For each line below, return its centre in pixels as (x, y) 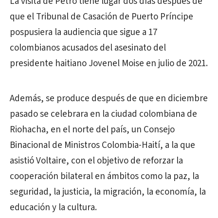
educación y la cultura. (53, 207)
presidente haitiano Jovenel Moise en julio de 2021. (109, 63)
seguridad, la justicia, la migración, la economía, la (108, 192)
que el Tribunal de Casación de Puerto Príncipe (101, 17)
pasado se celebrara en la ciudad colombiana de (103, 114)
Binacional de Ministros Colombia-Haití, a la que (102, 145)
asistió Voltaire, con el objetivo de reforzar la (96, 161)
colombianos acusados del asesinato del (88, 48)
